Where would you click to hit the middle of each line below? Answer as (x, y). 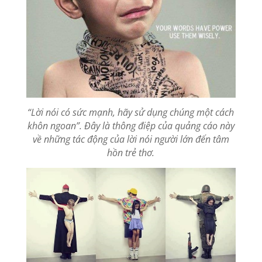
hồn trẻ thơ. (131, 152)
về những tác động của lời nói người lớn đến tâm (131, 139)
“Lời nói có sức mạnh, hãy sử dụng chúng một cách (131, 112)
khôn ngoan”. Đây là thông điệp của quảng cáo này (131, 125)
